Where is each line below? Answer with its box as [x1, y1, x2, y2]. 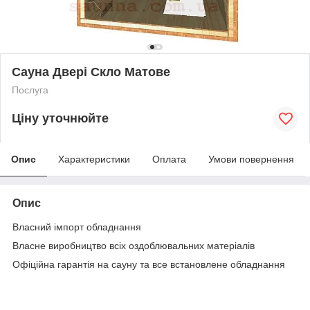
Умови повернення [208, 153, 294, 165]
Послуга [12, 84, 48, 95]
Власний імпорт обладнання [12, 221, 141, 232]
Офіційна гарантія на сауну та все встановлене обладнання [12, 258, 285, 270]
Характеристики [58, 153, 130, 165]
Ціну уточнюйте [12, 111, 109, 126]
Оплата [152, 153, 186, 165]
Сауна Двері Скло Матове [12, 64, 170, 79]
